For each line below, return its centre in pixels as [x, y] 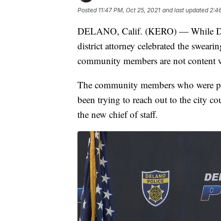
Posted [88, 10]
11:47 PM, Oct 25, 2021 [129, 10]
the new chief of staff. [118, 114]
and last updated [185, 10]
